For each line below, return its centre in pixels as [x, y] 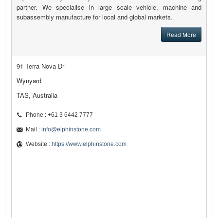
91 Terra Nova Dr [40, 66]
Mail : [34, 130]
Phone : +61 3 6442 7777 [59, 115]
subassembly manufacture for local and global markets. [95, 17]
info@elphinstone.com [71, 130]
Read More [181, 35]
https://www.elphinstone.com [89, 144]
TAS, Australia [37, 95]
